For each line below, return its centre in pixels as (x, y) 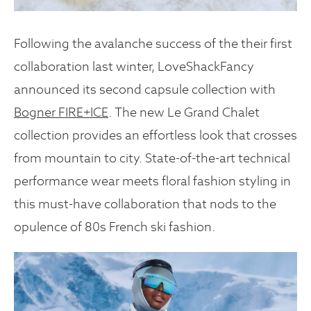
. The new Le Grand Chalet (184, 112)
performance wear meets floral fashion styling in (152, 181)
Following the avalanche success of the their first (153, 44)
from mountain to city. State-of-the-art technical (152, 158)
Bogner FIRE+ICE (61, 112)
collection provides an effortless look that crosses (155, 135)
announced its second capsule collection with (145, 90)
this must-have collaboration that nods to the (145, 204)
